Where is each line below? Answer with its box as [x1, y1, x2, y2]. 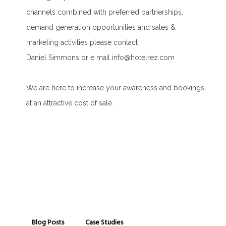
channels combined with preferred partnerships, [26, 8, 184, 16]
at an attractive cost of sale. [26, 98, 114, 107]
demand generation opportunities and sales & [26, 23, 176, 31]
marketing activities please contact [26, 38, 138, 46]
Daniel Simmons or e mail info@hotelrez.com [26, 53, 175, 62]
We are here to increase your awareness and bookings [26, 83, 205, 92]
